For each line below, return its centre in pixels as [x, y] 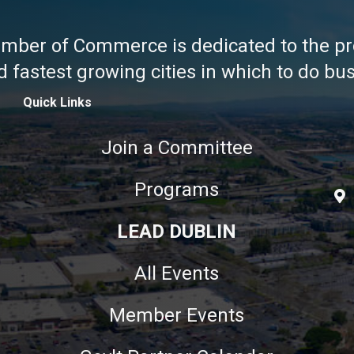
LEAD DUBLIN [177, 231]
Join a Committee [177, 147]
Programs [177, 189]
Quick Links [57, 102]
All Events [177, 273]
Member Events [177, 315]
